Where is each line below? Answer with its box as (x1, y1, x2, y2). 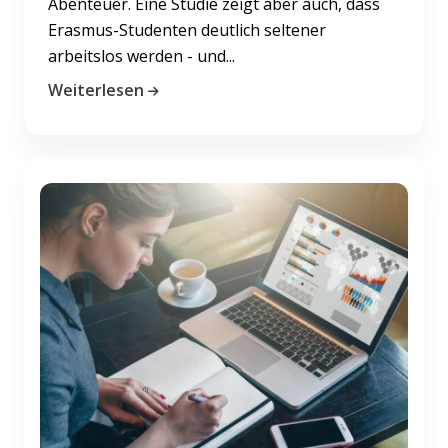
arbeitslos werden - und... (48, 44, 235, 67)
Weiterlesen (48, 78, 144, 101)
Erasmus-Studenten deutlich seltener (48, 18, 326, 41)
